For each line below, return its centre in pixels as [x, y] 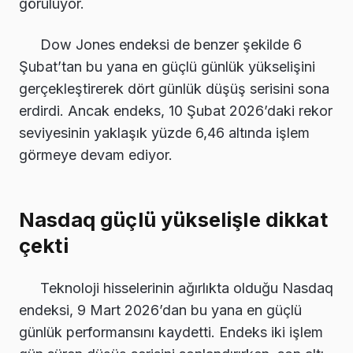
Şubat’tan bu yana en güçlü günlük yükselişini [167, 66]
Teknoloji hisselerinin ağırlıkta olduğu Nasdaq [187, 288]
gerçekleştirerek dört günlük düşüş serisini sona [174, 88]
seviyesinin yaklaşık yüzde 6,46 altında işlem [164, 132]
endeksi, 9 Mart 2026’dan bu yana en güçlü [160, 310]
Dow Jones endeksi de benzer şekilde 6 [171, 44]
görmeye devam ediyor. [96, 154]
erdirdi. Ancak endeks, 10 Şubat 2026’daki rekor [176, 110]
